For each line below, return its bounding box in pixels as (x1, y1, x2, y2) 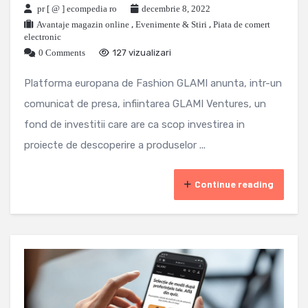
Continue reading (195, 178, 274, 190)
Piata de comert (213, 19, 270, 30)
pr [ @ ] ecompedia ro (37, 3, 117, 14)
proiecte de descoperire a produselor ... (24, 139, 206, 152)
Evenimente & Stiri (135, 19, 207, 30)
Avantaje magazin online (36, 19, 129, 30)
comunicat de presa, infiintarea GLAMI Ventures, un (24, 98, 266, 111)
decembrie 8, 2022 (142, 3, 210, 14)
